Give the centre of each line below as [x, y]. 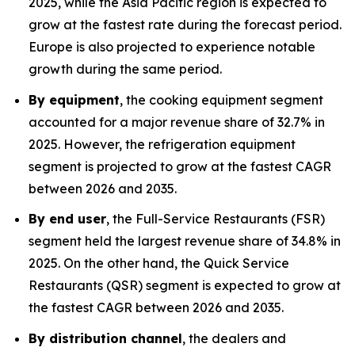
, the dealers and [234, 338]
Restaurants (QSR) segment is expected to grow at [185, 286]
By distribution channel [105, 338]
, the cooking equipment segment [221, 99]
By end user [67, 219]
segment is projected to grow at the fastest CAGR [180, 166]
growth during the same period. [125, 69]
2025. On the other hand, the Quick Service [159, 263]
